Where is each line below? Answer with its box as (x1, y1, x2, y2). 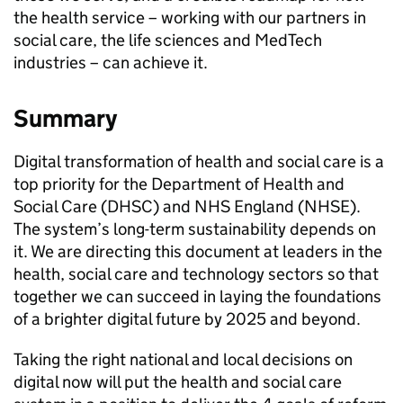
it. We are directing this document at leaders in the (13, 241, 382, 262)
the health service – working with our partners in (13, 7, 366, 28)
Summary (13, 103, 117, 133)
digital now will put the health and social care (13, 372, 342, 392)
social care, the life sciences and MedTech (13, 30, 322, 50)
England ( (230, 196, 304, 217)
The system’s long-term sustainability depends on (13, 219, 376, 239)
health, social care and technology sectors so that (13, 264, 379, 284)
